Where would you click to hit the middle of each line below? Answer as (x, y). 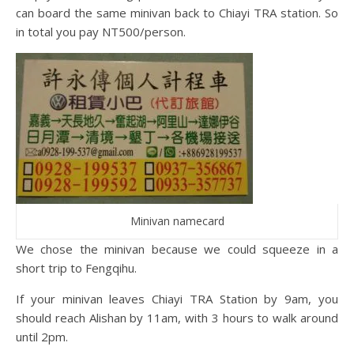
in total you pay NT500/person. (101, 32)
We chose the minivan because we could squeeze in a (177, 249)
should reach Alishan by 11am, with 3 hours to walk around (177, 318)
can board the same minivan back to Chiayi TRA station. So (177, 13)
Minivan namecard (177, 221)
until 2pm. (42, 337)
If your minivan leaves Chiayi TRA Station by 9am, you (177, 299)
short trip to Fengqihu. (76, 268)
